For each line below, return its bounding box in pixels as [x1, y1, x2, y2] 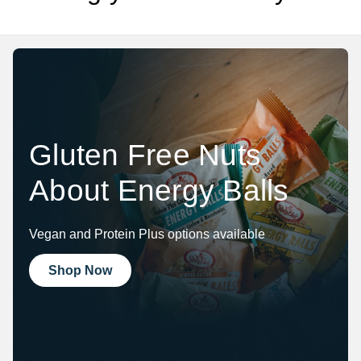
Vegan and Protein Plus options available [29, 227, 265, 242]
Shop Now [48, 263, 112, 278]
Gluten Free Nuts [29, 139, 261, 172]
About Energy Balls [29, 174, 289, 208]
